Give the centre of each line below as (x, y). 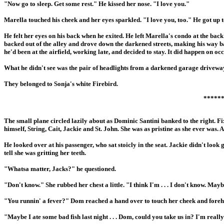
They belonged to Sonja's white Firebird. (61, 83)
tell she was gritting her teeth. (45, 153)
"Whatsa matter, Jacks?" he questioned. (60, 169)
